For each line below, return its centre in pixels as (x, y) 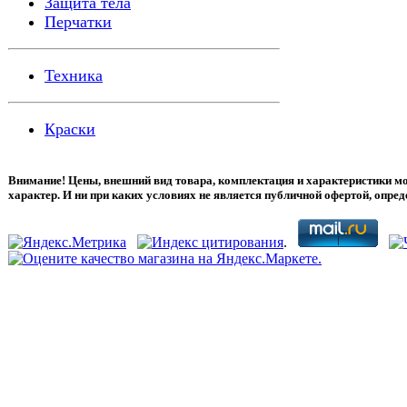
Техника (74, 75)
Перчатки (78, 22)
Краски (70, 129)
